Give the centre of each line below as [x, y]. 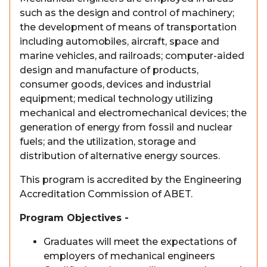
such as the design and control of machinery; [127, 13]
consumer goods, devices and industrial [115, 84]
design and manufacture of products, [109, 70]
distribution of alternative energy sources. [120, 156]
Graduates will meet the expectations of [140, 242]
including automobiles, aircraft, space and [119, 41]
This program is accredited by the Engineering [131, 180]
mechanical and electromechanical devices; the [133, 113]
